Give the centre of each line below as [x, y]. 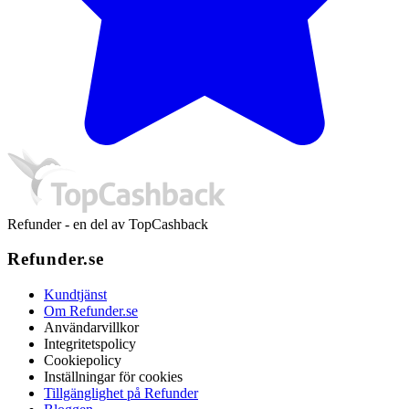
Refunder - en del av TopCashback [108, 224]
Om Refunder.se [91, 311]
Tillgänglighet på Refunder [121, 393]
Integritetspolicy [90, 344]
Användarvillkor [91, 328]
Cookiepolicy [83, 361]
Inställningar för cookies [113, 377]
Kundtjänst [75, 295]
